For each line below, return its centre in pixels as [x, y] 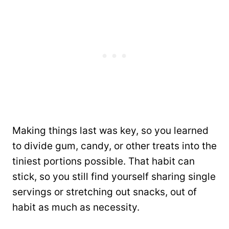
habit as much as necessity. [76, 207]
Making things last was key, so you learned [110, 130]
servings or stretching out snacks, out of [105, 192]
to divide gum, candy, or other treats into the [114, 146]
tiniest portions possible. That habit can [104, 161]
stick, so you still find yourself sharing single [114, 176]
